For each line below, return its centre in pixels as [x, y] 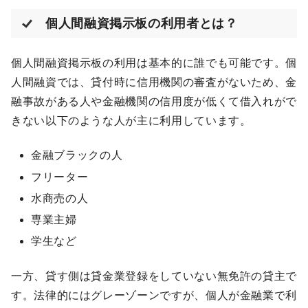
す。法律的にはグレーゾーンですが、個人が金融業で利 [154, 295]
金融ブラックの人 [77, 155]
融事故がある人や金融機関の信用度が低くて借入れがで [154, 102]
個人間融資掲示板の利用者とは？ [142, 24]
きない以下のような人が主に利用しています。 [131, 121]
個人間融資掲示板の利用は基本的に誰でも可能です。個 [154, 63]
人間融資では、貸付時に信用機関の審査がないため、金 [154, 82]
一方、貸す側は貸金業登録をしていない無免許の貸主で [154, 276]
